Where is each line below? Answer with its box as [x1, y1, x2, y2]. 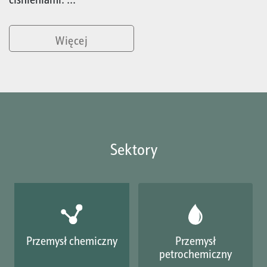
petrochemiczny [159, 246, 232, 262]
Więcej [55, 33, 88, 48]
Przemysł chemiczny [26, 233, 117, 249]
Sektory [110, 139, 157, 160]
